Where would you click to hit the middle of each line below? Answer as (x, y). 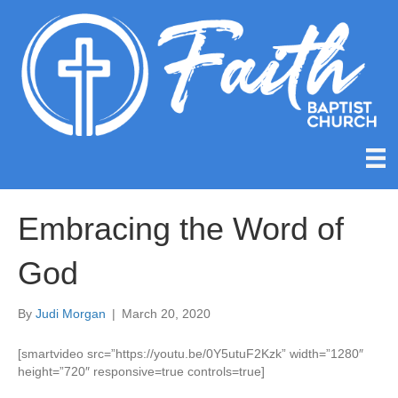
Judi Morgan (71, 314)
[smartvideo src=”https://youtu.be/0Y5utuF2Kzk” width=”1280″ (191, 354)
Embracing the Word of (181, 229)
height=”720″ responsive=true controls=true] (141, 372)
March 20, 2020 (166, 314)
